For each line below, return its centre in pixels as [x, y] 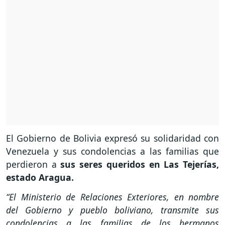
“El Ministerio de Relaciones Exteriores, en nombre [113, 197]
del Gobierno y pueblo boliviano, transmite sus [113, 210]
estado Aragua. [41, 178]
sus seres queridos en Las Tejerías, [138, 164]
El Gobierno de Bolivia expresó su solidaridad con [113, 138]
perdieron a [31, 164]
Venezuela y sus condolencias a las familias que [113, 151]
